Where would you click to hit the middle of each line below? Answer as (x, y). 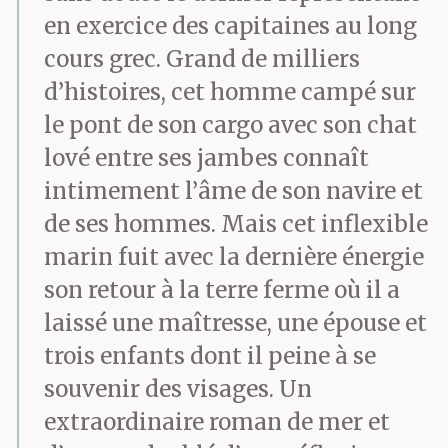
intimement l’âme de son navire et (233, 191)
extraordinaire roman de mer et (217, 422)
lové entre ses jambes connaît (206, 158)
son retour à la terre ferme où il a (222, 290)
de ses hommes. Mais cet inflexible (236, 224)
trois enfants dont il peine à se (210, 356)
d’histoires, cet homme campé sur (230, 92)
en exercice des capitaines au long (230, 26)
